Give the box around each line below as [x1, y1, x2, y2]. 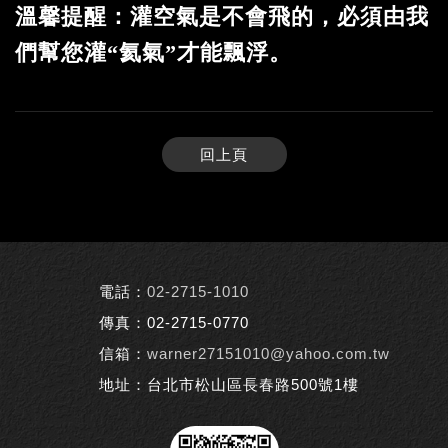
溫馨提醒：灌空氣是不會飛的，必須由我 [15, 3, 429, 29]
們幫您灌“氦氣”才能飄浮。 [15, 39, 292, 65]
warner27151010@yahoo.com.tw [146, 345, 390, 363]
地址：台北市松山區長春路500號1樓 [98, 376, 359, 394]
